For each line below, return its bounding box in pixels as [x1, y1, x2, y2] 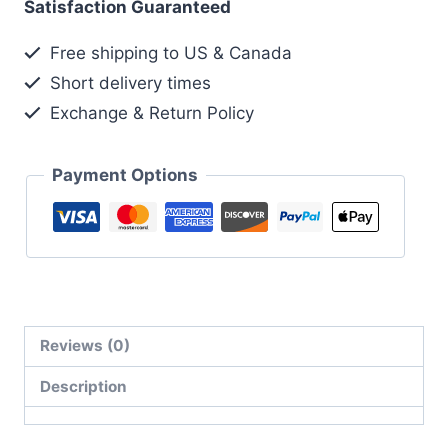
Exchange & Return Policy [45, 103, 255, 123]
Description [40, 376, 128, 396]
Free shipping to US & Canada [45, 43, 293, 63]
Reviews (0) [40, 336, 131, 356]
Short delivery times [45, 73, 212, 93]
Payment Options [52, 165, 198, 185]
